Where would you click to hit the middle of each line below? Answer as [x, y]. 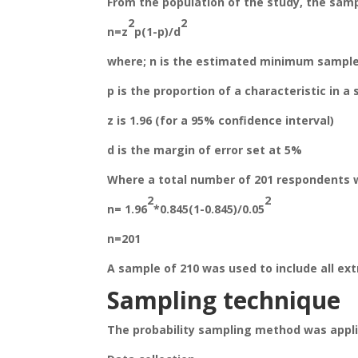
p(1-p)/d [158, 32]
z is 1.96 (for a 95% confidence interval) [221, 120]
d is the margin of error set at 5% [205, 150]
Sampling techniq [210, 300]
